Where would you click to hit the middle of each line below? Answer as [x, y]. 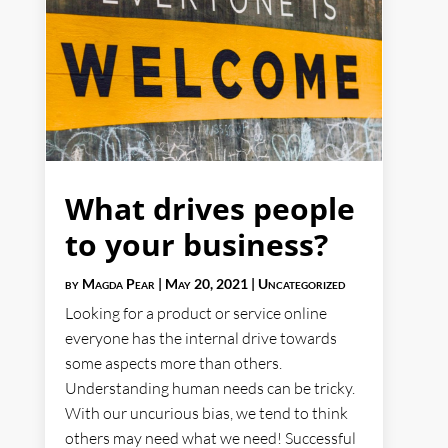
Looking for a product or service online [195, 313]
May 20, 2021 [206, 284]
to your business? [196, 245]
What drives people [209, 209]
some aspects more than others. [173, 363]
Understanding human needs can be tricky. [209, 388]
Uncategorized [301, 284]
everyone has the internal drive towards [200, 338]
